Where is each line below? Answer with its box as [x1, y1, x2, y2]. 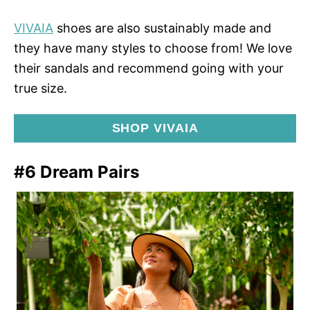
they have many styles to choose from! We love [14, 40, 292, 55]
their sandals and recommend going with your [14, 60, 284, 75]
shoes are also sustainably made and [53, 20, 271, 35]
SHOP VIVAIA [111, 120, 199, 135]
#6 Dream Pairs [14, 161, 140, 182]
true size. [14, 80, 67, 95]
